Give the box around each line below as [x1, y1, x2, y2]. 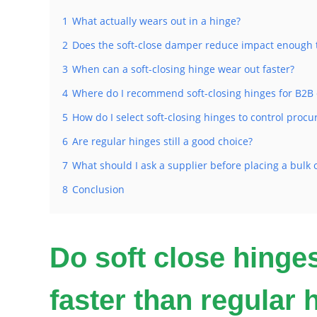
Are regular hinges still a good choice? [72, 134, 253, 149]
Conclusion [72, 183, 125, 197]
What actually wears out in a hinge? [72, 14, 241, 28]
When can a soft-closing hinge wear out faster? [72, 62, 294, 76]
